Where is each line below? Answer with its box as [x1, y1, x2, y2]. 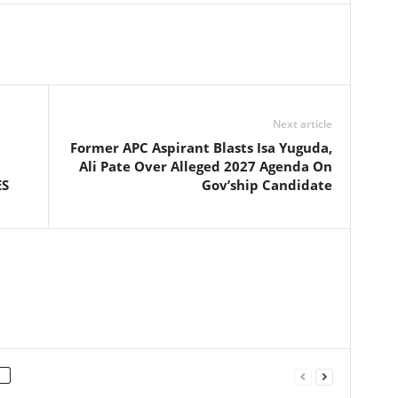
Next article [272, 116, 332, 131]
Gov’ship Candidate [201, 176, 332, 194]
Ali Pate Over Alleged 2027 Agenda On [78, 157, 332, 175]
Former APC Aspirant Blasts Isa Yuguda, [69, 139, 332, 156]
